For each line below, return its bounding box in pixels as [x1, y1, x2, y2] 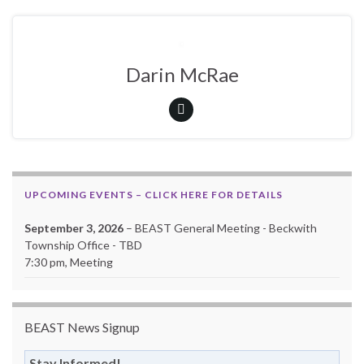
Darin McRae [125, 63, 239, 87]
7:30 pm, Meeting [24, 255, 113, 270]
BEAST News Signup [24, 319, 140, 336]
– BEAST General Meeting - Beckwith [123, 221, 317, 236]
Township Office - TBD [24, 238, 142, 253]
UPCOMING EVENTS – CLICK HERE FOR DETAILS [24, 188, 283, 201]
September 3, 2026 [24, 221, 123, 236]
